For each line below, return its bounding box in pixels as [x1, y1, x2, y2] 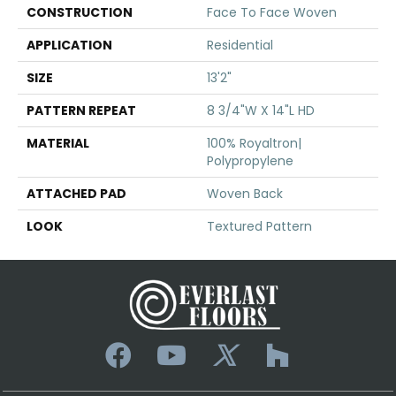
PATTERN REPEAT [27, 101, 136, 119]
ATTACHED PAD [27, 184, 126, 202]
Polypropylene [207, 151, 293, 170]
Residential [207, 35, 273, 54]
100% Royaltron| [207, 133, 301, 152]
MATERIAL [27, 133, 89, 152]
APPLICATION [27, 35, 112, 54]
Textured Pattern [207, 217, 312, 235]
